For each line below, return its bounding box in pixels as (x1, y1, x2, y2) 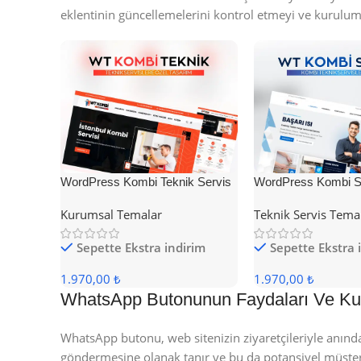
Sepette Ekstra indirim (77, 239, 205, 256)
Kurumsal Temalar (60, 206, 162, 223)
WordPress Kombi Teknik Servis (60, 175, 231, 189)
